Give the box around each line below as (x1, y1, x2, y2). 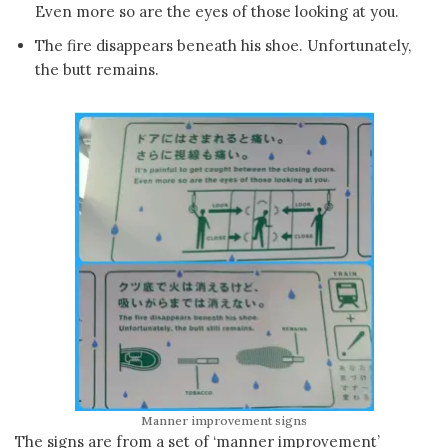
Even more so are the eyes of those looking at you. (35, 2, 399, 21)
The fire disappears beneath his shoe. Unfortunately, (35, 36, 411, 55)
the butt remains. (35, 60, 159, 79)
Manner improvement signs (141, 413, 307, 428)
